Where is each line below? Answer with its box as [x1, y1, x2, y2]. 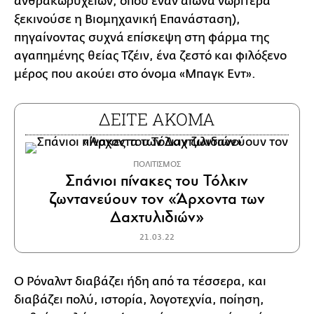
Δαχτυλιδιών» [109, 207, 204, 227]
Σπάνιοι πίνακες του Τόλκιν [65, 170, 249, 191]
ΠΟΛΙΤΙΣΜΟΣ [133, 160, 181, 169]
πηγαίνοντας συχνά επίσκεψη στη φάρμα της [14, 31, 270, 44]
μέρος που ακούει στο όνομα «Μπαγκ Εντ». [14, 67, 256, 81]
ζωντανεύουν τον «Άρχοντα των [48, 189, 265, 209]
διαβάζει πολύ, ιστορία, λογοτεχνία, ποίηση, [14, 293, 264, 306]
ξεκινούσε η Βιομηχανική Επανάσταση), [14, 13, 240, 26]
